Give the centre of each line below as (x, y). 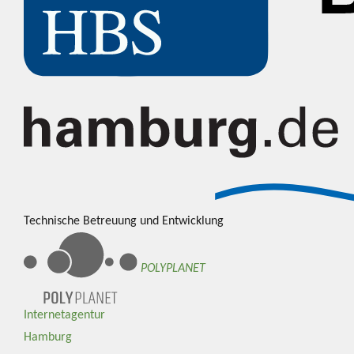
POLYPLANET (173, 268)
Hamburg (48, 338)
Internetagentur (64, 316)
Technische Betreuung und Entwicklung (124, 221)
